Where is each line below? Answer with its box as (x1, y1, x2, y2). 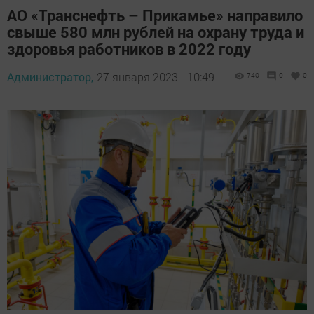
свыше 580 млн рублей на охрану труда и (7, 22, 304, 42)
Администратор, (7, 69, 93, 84)
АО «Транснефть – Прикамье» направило (7, 5, 303, 25)
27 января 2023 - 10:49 (97, 69, 214, 84)
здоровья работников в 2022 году (7, 39, 251, 59)
